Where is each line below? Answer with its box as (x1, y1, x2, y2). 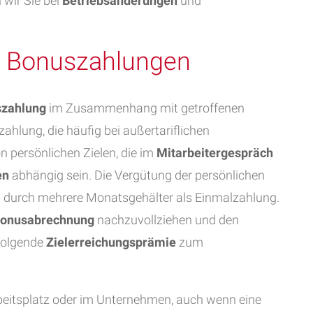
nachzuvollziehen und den (94, 212, 239, 227)
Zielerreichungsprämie (46, 235, 176, 249)
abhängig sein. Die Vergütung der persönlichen (9, 168, 265, 182)
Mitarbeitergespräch (156, 145, 273, 160)
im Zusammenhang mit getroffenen (46, 101, 245, 115)
